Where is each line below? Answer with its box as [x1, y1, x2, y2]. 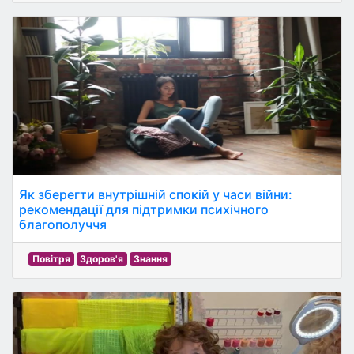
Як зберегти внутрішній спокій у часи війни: [19, 186, 292, 202]
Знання [133, 253, 168, 265]
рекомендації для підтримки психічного [19, 201, 269, 217]
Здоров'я [80, 253, 124, 265]
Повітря [32, 253, 70, 265]
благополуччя [19, 217, 107, 232]
